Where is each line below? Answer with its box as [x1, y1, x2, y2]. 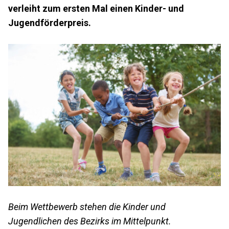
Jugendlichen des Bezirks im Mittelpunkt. [8, 215, 171, 226]
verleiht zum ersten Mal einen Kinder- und [8, 3, 184, 14]
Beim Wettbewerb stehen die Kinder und [8, 201, 166, 212]
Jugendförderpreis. [8, 17, 91, 29]
